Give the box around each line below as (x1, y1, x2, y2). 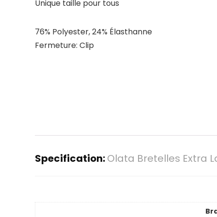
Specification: (35, 151, 107, 165)
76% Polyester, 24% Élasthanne (35, 26, 152, 37)
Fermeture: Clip (35, 39, 94, 51)
